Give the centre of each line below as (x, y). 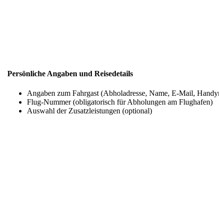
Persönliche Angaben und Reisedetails (70, 74)
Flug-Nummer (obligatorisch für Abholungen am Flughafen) (120, 102)
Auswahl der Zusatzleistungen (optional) (89, 110)
